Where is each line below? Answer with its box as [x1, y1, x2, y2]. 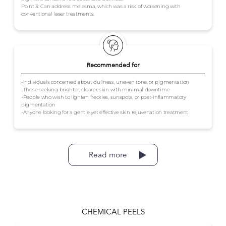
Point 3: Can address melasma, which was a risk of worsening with [21, 3, 181, 10]
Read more [89, 150, 127, 160]
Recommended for [87, 61, 139, 70]
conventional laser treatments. [21, 11, 94, 18]
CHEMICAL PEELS [81, 207, 145, 217]
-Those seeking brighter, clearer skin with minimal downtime [21, 86, 170, 93]
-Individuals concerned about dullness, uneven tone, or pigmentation [21, 79, 189, 86]
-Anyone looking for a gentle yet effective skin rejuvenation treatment [21, 109, 188, 116]
